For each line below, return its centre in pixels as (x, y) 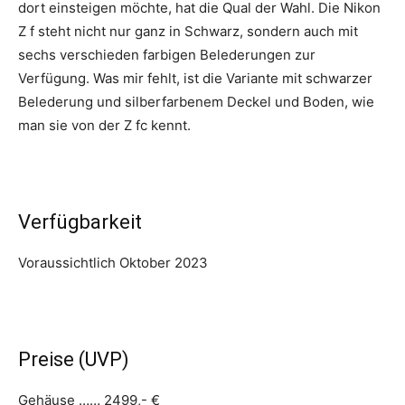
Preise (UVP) (74, 360)
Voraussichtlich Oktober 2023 (113, 263)
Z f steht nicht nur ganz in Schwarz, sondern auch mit (188, 32)
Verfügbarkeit (80, 222)
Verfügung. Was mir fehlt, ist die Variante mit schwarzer (195, 79)
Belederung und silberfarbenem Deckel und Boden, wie (196, 102)
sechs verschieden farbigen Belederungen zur (167, 55)
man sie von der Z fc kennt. (104, 126)
